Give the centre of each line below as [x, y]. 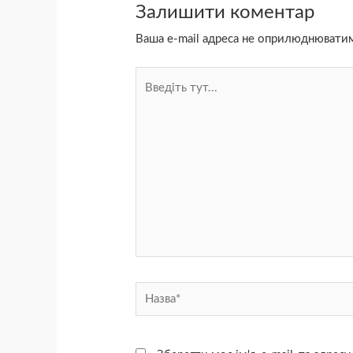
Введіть [156, 77]
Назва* [153, 292]
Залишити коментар [225, 12]
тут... [149, 98]
